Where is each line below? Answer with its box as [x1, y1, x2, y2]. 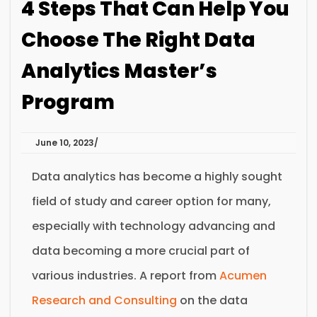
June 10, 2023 [35, 136, 94, 149]
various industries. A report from [32, 267, 219, 284]
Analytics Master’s [21, 57, 217, 85]
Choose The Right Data [21, 25, 255, 54]
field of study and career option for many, [32, 192, 271, 209]
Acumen [219, 267, 267, 284]
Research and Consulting [32, 292, 177, 309]
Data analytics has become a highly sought [32, 168, 282, 185]
